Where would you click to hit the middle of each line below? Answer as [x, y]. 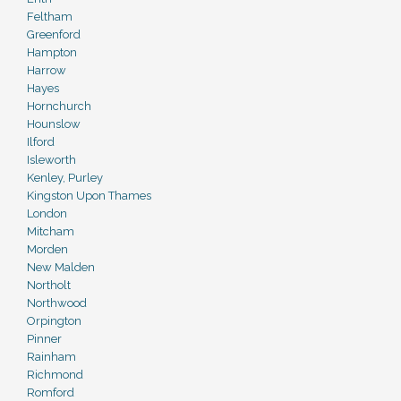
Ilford [41, 142]
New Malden [61, 267]
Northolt [49, 285]
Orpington [54, 321]
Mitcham [51, 231]
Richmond [55, 375]
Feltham [50, 17]
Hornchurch [59, 106]
